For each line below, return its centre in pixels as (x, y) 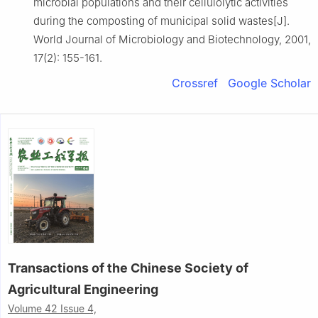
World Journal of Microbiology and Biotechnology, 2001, (172, 39)
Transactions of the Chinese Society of (128, 268)
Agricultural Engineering (83, 289)
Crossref (195, 83)
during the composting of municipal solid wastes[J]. (161, 21)
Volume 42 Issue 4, (52, 308)
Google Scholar (269, 83)
